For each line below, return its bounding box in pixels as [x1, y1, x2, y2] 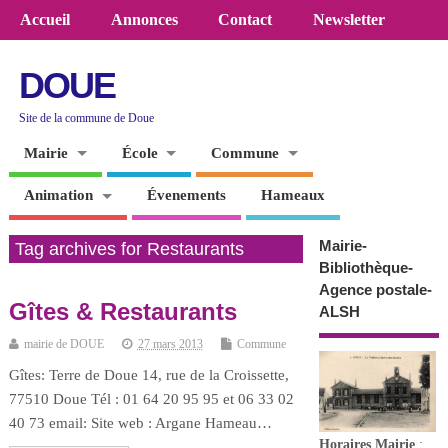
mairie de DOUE [23, 336, 104, 351]
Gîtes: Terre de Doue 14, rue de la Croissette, [8, 366, 289, 383]
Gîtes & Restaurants [8, 297, 237, 325]
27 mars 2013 [137, 336, 203, 351]
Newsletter [312, 11, 385, 30]
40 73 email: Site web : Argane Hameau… [8, 414, 272, 431]
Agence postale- [318, 280, 432, 298]
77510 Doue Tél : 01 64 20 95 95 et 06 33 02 [8, 390, 294, 407]
